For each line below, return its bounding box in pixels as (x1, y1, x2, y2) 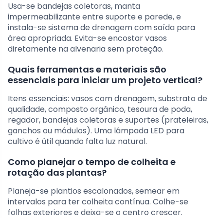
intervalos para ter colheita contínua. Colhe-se (8, 196, 188, 207)
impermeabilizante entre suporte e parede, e (8, 11, 181, 22)
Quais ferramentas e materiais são (8, 63, 166, 75)
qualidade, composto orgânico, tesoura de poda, (8, 103, 192, 115)
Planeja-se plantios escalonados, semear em (8, 185, 180, 197)
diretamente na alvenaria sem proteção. (8, 43, 163, 54)
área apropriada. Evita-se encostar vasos (8, 32, 167, 44)
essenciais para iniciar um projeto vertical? (8, 73, 202, 86)
